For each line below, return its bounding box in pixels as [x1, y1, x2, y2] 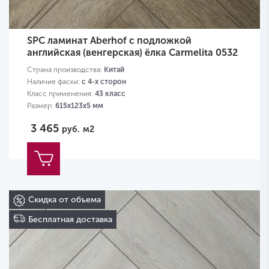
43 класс [95, 89, 125, 98]
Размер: [27, 101, 55, 110]
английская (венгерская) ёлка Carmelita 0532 [27, 47, 238, 59]
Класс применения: [27, 89, 95, 98]
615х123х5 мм [55, 101, 103, 110]
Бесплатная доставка [28, 214, 112, 225]
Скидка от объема [28, 195, 101, 205]
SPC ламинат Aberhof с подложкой [27, 35, 192, 47]
